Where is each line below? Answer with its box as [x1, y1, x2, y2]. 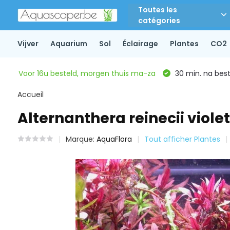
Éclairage [122, 39, 158, 49]
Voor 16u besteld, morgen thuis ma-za [18, 68, 156, 79]
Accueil [17, 89, 44, 100]
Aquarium [50, 39, 87, 49]
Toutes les [138, 4, 178, 15]
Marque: [65, 134, 97, 144]
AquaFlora [96, 134, 132, 144]
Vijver [17, 39, 39, 49]
